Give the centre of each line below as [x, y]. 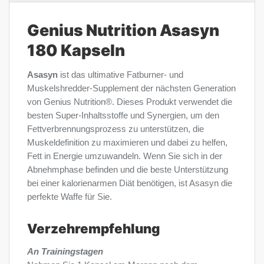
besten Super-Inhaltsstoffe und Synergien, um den [123, 115]
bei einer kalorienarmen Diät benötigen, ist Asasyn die [130, 183]
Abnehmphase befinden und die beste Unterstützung [128, 169]
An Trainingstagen [65, 252]
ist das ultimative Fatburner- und [122, 75]
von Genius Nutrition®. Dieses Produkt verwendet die [130, 102]
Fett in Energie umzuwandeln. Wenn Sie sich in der [125, 156]
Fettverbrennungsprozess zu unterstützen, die [115, 129]
